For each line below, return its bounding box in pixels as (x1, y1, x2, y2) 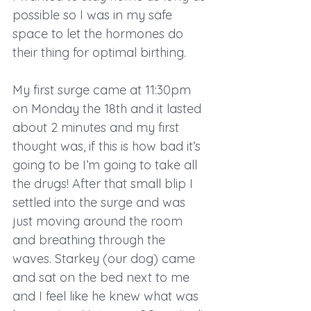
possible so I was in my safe (12, 6, 176, 23)
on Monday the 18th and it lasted (12, 100, 205, 117)
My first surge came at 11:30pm (12, 81, 194, 98)
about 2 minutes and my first (12, 119, 183, 135)
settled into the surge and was (12, 194, 189, 210)
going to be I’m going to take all (12, 156, 201, 173)
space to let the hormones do (12, 25, 187, 42)
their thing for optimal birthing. (12, 44, 186, 60)
